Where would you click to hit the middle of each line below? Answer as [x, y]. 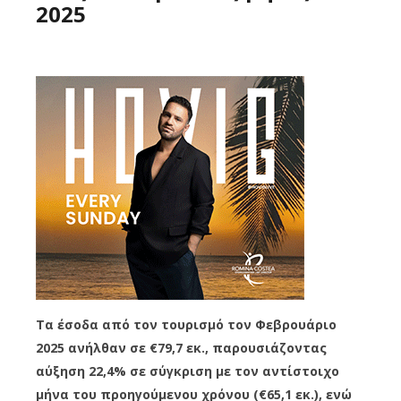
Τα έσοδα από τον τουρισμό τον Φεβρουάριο [186, 324]
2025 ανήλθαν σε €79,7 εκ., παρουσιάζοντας [181, 347]
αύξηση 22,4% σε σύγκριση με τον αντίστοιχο [188, 371]
